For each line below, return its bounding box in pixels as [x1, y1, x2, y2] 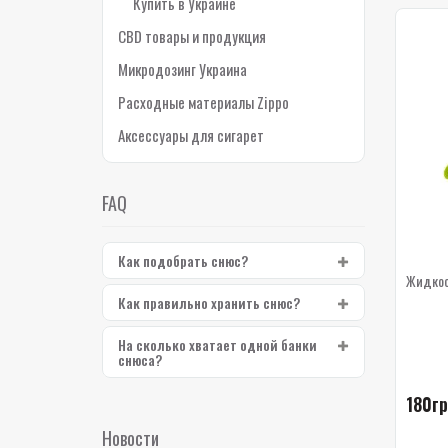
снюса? [118, 349, 162, 370]
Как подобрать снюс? [118, 250, 248, 271]
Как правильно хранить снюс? [118, 292, 300, 313]
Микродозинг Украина [118, 58, 247, 80]
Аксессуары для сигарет [118, 124, 264, 146]
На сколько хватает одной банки [118, 334, 317, 355]
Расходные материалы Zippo [118, 91, 289, 113]
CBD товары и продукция [118, 25, 266, 47]
